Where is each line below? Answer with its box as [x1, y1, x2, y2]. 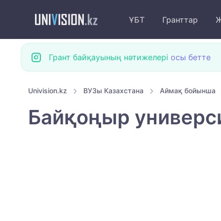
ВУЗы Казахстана [83, 86, 144, 95]
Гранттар [162, 14, 198, 25]
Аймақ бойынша [160, 86, 216, 95]
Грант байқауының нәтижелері [49, 52, 171, 62]
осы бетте [171, 52, 211, 62]
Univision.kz [28, 86, 67, 95]
